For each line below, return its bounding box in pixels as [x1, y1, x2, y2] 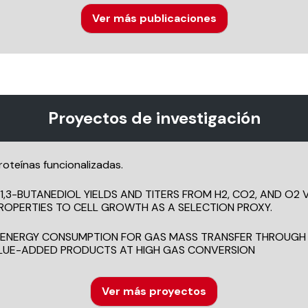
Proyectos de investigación [47, 107, 261, 129]
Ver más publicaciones [91, 11, 217, 25]
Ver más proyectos [102, 284, 206, 298]
